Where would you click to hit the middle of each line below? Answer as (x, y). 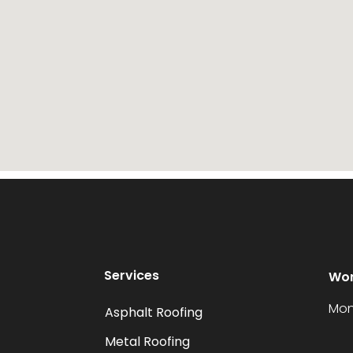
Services (132, 275)
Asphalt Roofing (154, 312)
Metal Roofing (147, 341)
